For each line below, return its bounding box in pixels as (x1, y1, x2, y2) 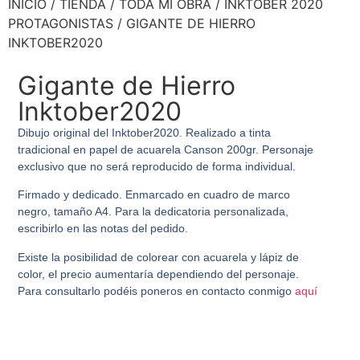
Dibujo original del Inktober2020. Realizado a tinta (18, 126, 272, 139)
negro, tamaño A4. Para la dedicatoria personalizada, (18, 205, 289, 219)
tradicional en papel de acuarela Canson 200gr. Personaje (18, 143, 314, 156)
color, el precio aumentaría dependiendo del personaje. (18, 267, 300, 280)
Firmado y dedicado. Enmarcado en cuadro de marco (18, 188, 291, 202)
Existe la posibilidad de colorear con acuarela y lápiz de (18, 250, 300, 264)
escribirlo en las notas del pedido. (18, 222, 189, 235)
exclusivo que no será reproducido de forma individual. (18, 160, 297, 173)
